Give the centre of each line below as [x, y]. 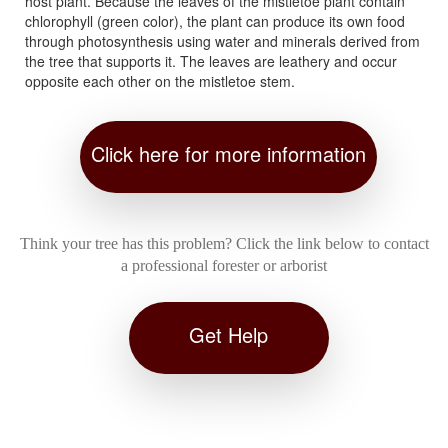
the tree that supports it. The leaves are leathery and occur [211, 61]
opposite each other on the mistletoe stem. [160, 81]
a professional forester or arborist [224, 265]
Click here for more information [228, 153]
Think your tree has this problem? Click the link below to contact [224, 243]
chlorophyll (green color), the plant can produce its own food [215, 21]
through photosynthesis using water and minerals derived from [222, 41]
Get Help [228, 334]
